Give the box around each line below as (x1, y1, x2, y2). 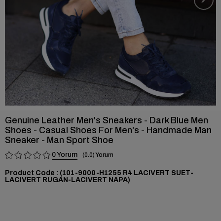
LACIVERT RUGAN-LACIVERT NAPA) (5, 176, 130, 184)
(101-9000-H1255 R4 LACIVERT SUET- (58, 169, 193, 177)
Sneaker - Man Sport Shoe (5, 135, 113, 145)
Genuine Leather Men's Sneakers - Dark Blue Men (5, 115, 208, 125)
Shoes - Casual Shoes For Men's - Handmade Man (5, 125, 212, 135)
